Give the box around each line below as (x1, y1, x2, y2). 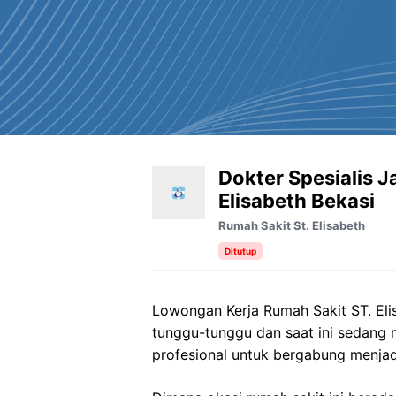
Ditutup (225, 246, 256, 256)
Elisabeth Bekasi (218, 189, 375, 212)
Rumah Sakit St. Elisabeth (218, 218, 365, 232)
